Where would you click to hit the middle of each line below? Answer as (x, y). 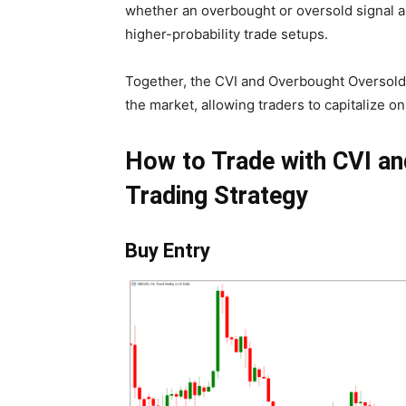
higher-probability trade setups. (227, 34)
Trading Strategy (217, 195)
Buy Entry (168, 250)
